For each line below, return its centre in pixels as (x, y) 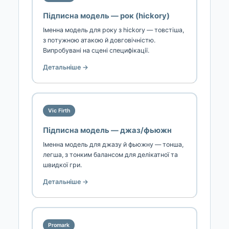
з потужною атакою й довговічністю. (99, 40)
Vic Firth (59, 111)
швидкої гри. (62, 165)
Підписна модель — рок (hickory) (106, 16)
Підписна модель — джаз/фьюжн (107, 130)
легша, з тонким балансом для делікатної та (110, 154)
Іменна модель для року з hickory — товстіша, (113, 30)
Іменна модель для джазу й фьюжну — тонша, (113, 144)
